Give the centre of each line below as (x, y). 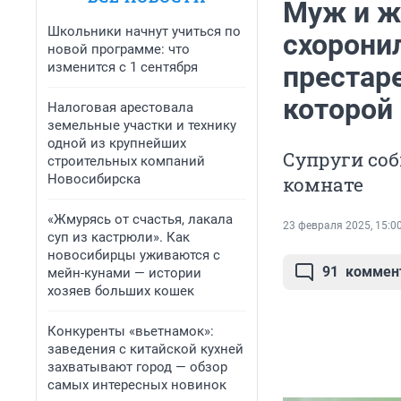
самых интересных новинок (137, 385)
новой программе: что (119, 49)
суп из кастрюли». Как (119, 237)
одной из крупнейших (117, 143)
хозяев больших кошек (121, 291)
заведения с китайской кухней (145, 349)
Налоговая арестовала (120, 107)
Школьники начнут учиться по (144, 31)
